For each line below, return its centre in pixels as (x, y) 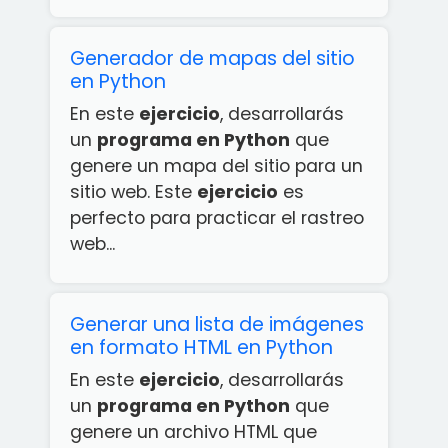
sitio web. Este (133, 192)
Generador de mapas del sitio (212, 58)
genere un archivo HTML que (193, 432)
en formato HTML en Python (201, 347)
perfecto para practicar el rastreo (217, 218)
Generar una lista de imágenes (217, 324)
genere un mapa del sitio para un (216, 166)
